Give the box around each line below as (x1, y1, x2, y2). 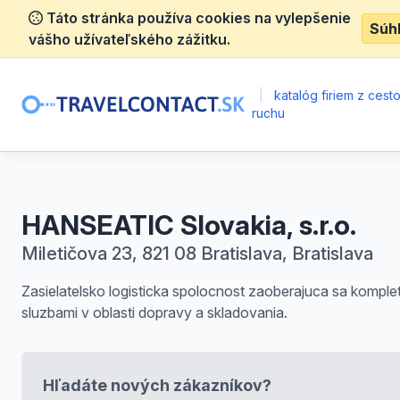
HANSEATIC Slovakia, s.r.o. (21, 209, 356, 241)
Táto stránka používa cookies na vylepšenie (43, 9, 351, 27)
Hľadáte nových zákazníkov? (43, 376, 271, 395)
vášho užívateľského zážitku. (29, 30, 230, 48)
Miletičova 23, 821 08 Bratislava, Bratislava (21, 243, 373, 264)
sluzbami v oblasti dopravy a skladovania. (21, 304, 287, 321)
